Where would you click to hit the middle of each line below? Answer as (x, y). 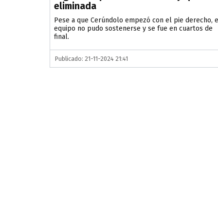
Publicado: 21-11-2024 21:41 (91, 59)
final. (62, 37)
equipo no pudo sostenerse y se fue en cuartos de (133, 29)
